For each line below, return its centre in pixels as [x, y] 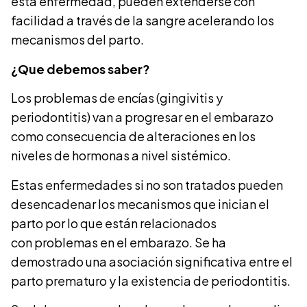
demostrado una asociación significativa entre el [152, 261]
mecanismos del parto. [77, 40]
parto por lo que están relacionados [114, 223]
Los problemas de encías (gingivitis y [117, 98]
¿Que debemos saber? [81, 69]
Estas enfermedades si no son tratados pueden [147, 184]
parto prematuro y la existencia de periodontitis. [151, 280]
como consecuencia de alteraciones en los [133, 136]
